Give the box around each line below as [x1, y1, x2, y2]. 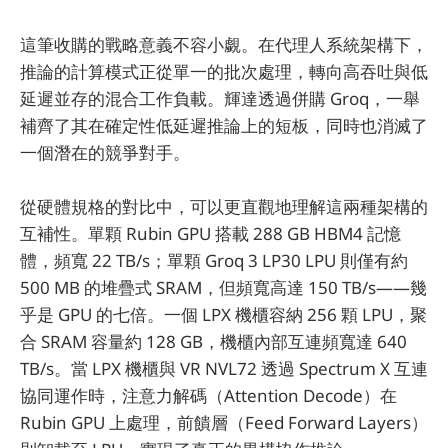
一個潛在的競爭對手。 [20, 140, 190, 164]
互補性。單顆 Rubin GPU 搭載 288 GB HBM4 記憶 [20, 221, 401, 245]
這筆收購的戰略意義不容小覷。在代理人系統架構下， [20, 32, 428, 56]
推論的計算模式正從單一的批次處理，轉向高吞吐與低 [20, 59, 428, 83]
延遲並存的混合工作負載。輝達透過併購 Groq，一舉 [20, 86, 420, 110]
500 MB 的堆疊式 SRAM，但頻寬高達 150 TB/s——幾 [20, 275, 427, 299]
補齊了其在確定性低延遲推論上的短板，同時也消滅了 [20, 113, 428, 137]
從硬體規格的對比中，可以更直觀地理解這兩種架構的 [20, 194, 428, 218]
